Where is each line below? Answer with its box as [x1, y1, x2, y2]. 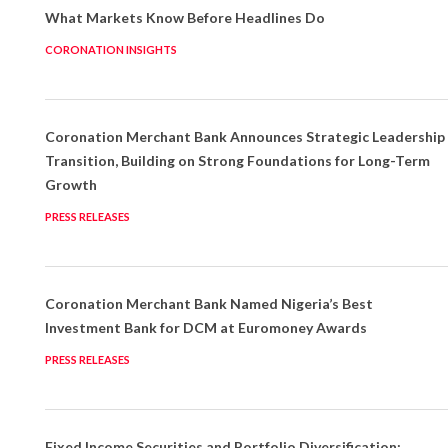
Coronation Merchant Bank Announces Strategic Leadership [44, 128, 445, 146]
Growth [44, 176, 97, 194]
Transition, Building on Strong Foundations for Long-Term [44, 152, 430, 170]
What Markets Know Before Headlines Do [44, 9, 325, 27]
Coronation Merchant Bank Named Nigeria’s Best [44, 295, 373, 313]
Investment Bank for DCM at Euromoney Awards [44, 319, 367, 337]
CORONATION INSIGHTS [44, 43, 177, 57]
